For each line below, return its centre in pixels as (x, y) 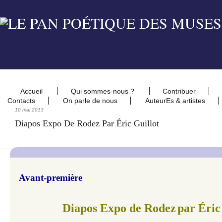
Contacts (21, 101)
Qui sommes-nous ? (104, 91)
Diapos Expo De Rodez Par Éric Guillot (87, 123)
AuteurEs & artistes (175, 101)
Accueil (32, 91)
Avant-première (51, 178)
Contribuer (179, 91)
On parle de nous (90, 101)
